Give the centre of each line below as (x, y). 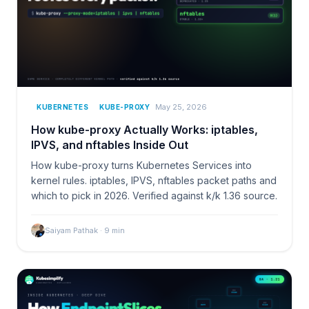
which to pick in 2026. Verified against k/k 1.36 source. (154, 195)
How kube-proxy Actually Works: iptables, (144, 129)
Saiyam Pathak (71, 230)
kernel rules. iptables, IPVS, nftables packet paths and (154, 180)
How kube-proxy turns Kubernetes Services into (141, 165)
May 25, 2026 (181, 107)
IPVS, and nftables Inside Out (110, 144)
